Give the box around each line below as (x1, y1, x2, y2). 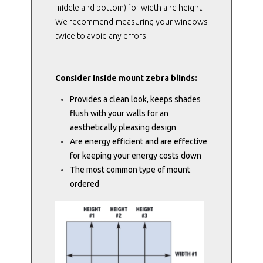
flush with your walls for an (69, 108, 168, 118)
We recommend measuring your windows (55, 16, 208, 26)
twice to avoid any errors (55, 31, 146, 41)
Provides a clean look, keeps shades (69, 94, 201, 104)
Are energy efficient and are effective (69, 136, 207, 146)
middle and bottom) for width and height (55, 2, 202, 12)
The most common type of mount (69, 164, 190, 174)
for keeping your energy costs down (69, 150, 203, 160)
